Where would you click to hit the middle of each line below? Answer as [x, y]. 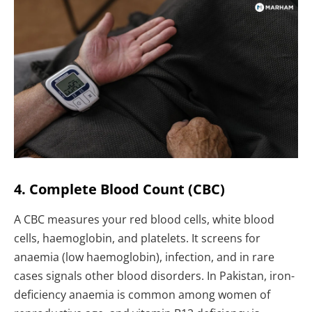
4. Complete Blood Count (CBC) [119, 189]
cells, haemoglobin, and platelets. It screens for [137, 238]
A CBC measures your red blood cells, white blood [144, 219]
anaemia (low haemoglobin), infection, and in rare [144, 257]
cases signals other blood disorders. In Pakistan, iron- [154, 275]
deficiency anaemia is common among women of [142, 294]
